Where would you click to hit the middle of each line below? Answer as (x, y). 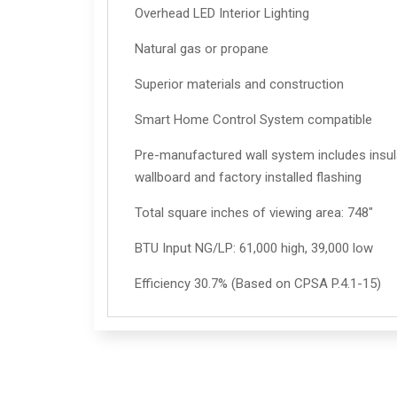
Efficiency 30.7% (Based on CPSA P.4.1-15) (258, 284)
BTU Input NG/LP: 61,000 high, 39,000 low (254, 249)
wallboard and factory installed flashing (249, 178)
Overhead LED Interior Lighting (222, 14)
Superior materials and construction (240, 85)
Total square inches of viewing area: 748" (254, 213)
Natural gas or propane (202, 49)
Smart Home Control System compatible (254, 120)
